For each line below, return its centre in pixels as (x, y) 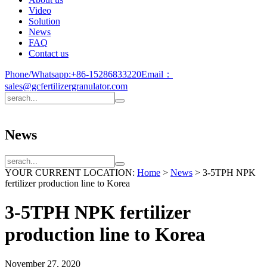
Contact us (49, 53)
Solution (44, 21)
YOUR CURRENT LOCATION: (71, 172)
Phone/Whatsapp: (38, 74)
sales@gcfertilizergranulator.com (66, 86)
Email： (157, 74)
